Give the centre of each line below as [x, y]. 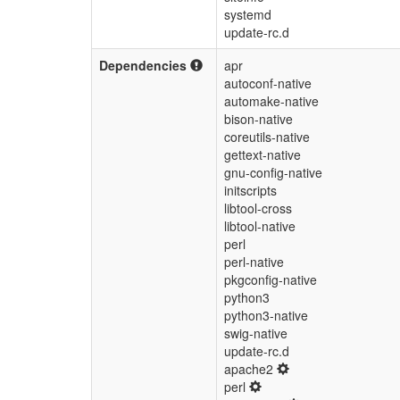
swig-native [256, 333]
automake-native [271, 101]
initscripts [250, 190]
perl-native [254, 262]
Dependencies [145, 65]
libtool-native [260, 226]
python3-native [266, 315]
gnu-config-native [273, 172]
